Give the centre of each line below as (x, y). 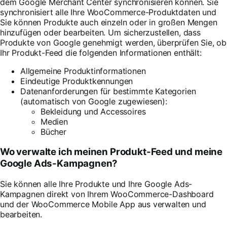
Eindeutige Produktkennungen (77, 81)
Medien (54, 121)
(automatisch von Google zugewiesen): (94, 101)
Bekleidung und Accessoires (93, 111)
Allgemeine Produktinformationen (83, 71)
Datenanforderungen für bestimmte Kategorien (108, 91)
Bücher (53, 131)
